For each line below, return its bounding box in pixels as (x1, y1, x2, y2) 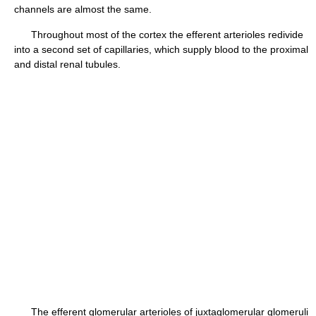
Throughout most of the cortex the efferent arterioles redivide (14, 29, 303, 40)
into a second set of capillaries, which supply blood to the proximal (14, 44, 308, 55)
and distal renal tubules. (14, 59, 121, 70)
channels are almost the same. (14, 4, 152, 15)
